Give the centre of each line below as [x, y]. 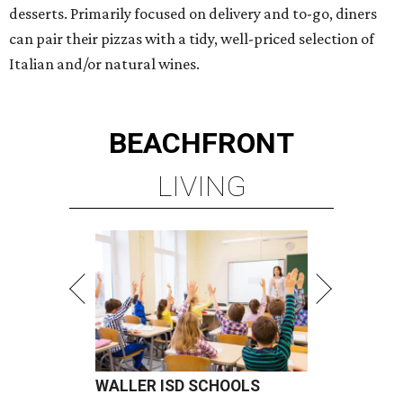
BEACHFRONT [201, 143]
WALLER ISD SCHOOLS [178, 386]
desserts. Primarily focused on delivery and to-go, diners [193, 14]
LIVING [201, 187]
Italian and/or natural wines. [104, 64]
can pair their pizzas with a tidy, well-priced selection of [192, 39]
